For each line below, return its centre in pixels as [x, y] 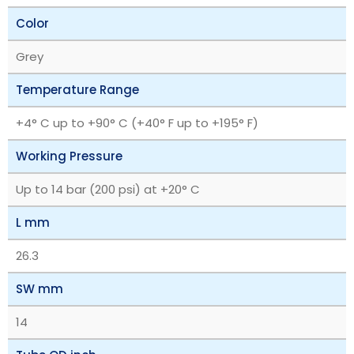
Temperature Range [77, 89]
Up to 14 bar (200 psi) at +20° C [108, 189]
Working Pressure [69, 156]
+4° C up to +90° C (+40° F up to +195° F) [137, 122]
